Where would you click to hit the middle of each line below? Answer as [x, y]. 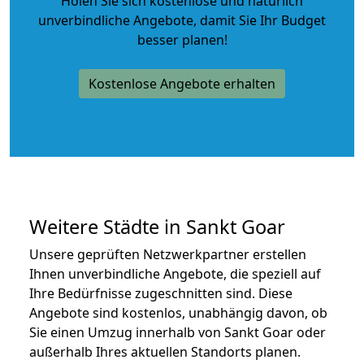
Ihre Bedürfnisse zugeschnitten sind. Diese [161, 293]
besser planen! [182, 39]
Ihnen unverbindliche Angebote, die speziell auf [175, 273]
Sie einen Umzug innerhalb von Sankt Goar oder [178, 332]
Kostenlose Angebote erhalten [182, 83]
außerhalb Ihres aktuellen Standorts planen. [165, 351]
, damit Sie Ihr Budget [260, 20]
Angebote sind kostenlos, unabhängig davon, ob [178, 312]
